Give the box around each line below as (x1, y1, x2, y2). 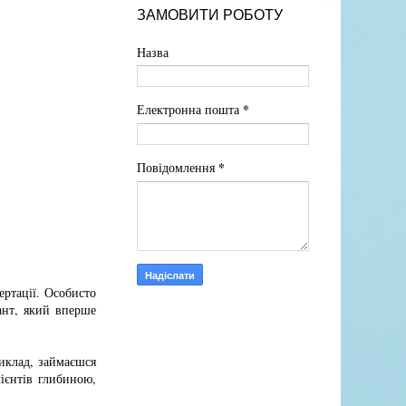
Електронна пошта (137, 101, 243, 119)
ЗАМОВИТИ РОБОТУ (137, 7, 283, 24)
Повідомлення (137, 159, 218, 177)
